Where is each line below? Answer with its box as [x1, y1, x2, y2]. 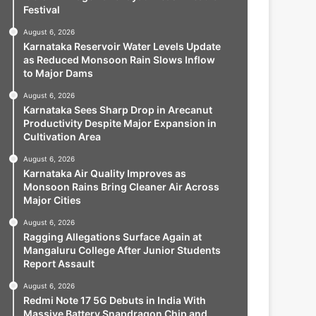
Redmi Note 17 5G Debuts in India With [23, 294, 206, 306]
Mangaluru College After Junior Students [23, 244, 221, 256]
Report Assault [23, 257, 95, 269]
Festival [23, 4, 60, 16]
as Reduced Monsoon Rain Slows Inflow [23, 54, 215, 66]
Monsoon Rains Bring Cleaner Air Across [23, 181, 219, 193]
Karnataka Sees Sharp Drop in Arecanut [23, 104, 212, 116]
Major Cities [23, 194, 81, 206]
